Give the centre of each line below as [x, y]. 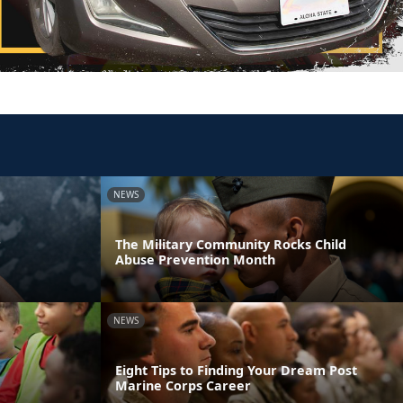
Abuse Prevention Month [195, 259]
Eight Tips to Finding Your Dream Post [236, 370]
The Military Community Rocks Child [231, 244]
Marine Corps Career [183, 385]
